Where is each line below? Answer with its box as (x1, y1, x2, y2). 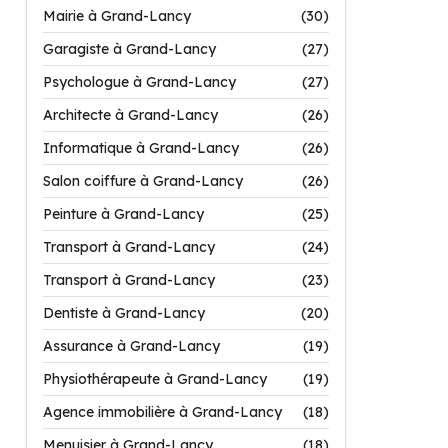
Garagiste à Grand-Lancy (43, 40, 216, 58)
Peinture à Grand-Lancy (43, 205, 204, 223)
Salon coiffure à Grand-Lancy (43, 172, 243, 190)
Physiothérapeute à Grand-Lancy (43, 370, 267, 388)
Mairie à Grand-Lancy (43, 7, 191, 25)
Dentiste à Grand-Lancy (43, 304, 205, 322)
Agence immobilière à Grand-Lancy (43, 403, 282, 421)
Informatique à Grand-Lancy (43, 139, 239, 157)
